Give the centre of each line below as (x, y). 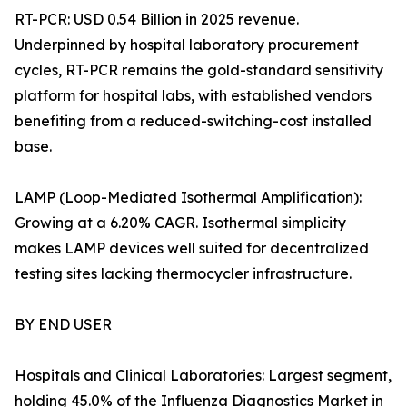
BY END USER (63, 325)
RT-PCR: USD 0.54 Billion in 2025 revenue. (157, 20)
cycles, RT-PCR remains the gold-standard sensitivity (199, 70)
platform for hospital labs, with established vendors (193, 96)
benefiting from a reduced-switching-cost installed (193, 121)
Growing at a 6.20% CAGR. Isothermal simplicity (180, 223)
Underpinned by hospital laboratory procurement (187, 45)
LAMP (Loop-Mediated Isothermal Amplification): (188, 198)
